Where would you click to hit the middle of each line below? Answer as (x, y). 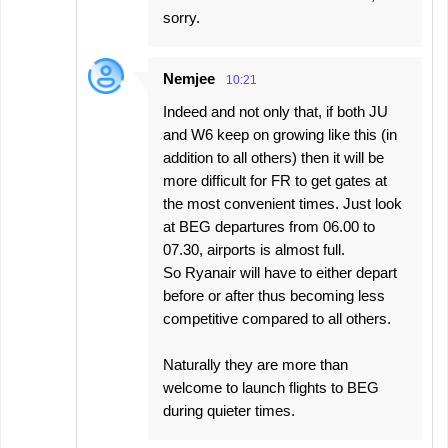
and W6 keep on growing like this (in (280, 135)
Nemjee (189, 79)
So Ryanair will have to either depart (280, 273)
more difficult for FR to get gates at (275, 181)
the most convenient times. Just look (282, 204)
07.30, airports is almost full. (254, 250)
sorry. (181, 18)
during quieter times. (229, 411)
